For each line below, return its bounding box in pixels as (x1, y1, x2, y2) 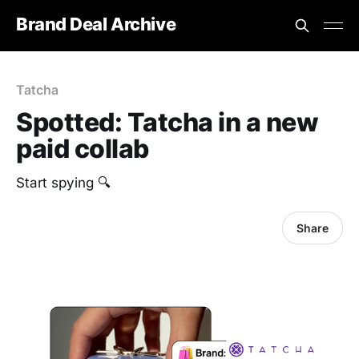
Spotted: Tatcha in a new (16, 107, 319, 138)
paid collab (16, 133, 149, 164)
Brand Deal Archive (16, 13, 176, 34)
